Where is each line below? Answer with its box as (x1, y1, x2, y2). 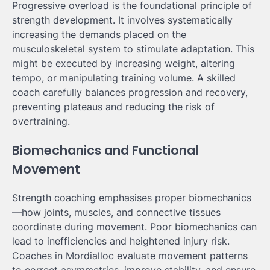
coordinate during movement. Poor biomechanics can (12, 221, 257, 233)
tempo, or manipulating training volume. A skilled (12, 71, 236, 84)
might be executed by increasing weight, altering (12, 57, 235, 69)
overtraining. (12, 115, 70, 127)
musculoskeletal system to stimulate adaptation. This (12, 42, 254, 55)
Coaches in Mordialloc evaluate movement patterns (12, 250, 248, 262)
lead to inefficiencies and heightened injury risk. (12, 235, 230, 248)
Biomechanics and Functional (12, 141, 198, 159)
